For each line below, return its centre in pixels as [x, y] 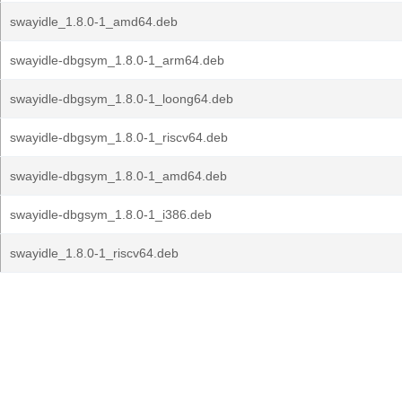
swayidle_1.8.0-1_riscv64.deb [94, 253]
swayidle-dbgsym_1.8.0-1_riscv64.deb [119, 137]
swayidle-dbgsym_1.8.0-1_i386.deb [111, 214]
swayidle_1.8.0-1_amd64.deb [94, 22]
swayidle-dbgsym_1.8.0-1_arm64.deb [117, 60]
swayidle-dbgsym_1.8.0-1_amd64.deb [118, 176]
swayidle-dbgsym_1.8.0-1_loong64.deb [122, 99]
